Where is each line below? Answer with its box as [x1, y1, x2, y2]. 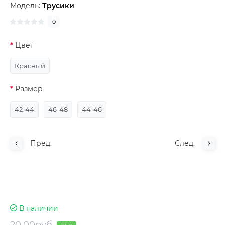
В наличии [19, 203, 58, 213]
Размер [15, 84, 43, 93]
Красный [15, 61, 45, 70]
